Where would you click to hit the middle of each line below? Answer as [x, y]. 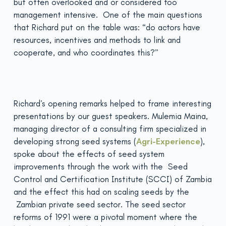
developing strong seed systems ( [75, 141]
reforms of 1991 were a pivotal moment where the [105, 217]
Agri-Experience [168, 141]
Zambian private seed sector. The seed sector [99, 204]
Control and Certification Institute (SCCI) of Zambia [112, 179]
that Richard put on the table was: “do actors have [107, 27]
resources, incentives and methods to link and [97, 40]
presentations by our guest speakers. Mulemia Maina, [110, 116]
